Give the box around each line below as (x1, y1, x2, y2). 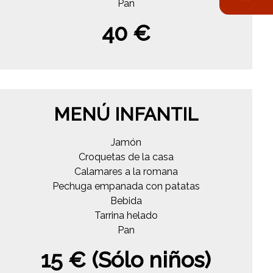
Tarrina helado (94, 209, 158, 221)
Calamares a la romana (74, 165, 178, 177)
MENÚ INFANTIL (54, 103, 199, 125)
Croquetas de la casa (78, 151, 174, 163)
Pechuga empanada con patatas (52, 180, 200, 192)
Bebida (110, 194, 142, 207)
